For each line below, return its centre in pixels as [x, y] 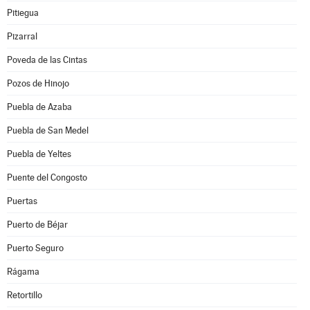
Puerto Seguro [35, 248]
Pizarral [22, 36]
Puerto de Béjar [37, 225]
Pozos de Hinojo [38, 83]
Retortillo [25, 295]
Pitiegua [23, 13]
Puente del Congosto [47, 177]
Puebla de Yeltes [39, 154]
